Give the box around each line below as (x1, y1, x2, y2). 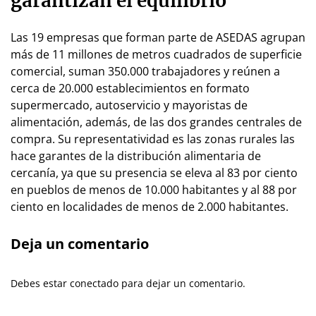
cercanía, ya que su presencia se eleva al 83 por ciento (11, 164, 298, 181)
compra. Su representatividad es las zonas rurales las (11, 130, 295, 147)
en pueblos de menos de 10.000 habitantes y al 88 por (11, 181, 297, 197)
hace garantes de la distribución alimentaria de (11, 147, 261, 164)
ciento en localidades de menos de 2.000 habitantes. (11, 198, 288, 214)
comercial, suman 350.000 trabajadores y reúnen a (11, 63, 280, 79)
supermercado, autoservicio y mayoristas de (11, 97, 248, 113)
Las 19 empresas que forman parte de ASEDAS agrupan (11, 29, 305, 45)
